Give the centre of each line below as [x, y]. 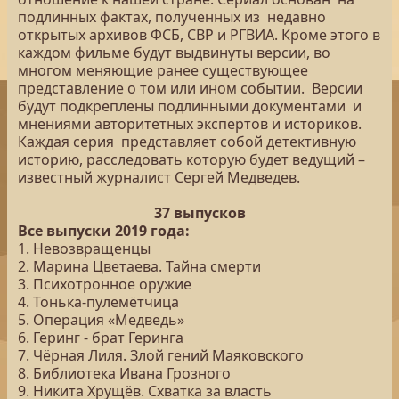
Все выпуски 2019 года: [104, 231]
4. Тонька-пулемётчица [98, 302]
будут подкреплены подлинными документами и [190, 106]
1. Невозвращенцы [84, 248]
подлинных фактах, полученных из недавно [172, 17]
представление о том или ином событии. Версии [190, 88]
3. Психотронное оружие [105, 284]
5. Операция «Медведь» [101, 320]
